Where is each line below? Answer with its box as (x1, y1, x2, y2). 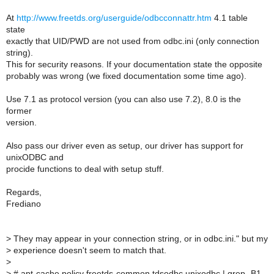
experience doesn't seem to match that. (11, 245, 166, 255)
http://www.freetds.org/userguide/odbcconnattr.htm (17, 13, 212, 23)
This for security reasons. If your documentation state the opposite (6, 59, 262, 69)
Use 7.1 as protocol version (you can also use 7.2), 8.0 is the (6, 94, 241, 104)
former (6, 106, 32, 116)
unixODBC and (6, 152, 64, 162)
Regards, (6, 187, 42, 197)
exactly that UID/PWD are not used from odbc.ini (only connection (6, 36, 259, 46)
